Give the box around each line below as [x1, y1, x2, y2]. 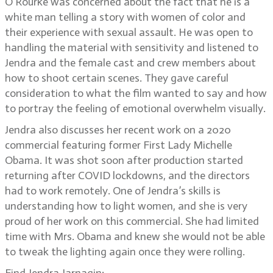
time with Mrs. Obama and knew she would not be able [5, 230, 265, 243]
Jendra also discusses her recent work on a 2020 [5, 123, 231, 136]
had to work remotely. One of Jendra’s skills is [5, 184, 221, 197]
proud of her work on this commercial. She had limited [5, 214, 259, 228]
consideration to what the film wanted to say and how [5, 87, 267, 100]
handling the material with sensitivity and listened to [5, 41, 258, 54]
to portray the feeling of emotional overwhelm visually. [5, 102, 266, 115]
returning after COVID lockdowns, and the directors [5, 169, 250, 182]
